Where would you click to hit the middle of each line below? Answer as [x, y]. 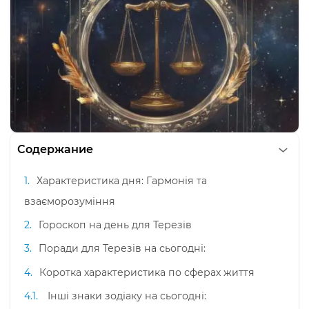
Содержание [55, 149]
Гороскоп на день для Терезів [115, 225]
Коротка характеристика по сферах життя [147, 272]
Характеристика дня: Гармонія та [122, 180]
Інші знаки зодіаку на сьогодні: [127, 296]
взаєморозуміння [70, 201]
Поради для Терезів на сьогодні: [122, 249]
